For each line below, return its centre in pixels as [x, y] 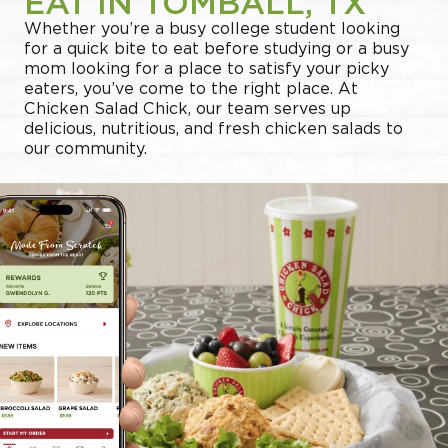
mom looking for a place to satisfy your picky [206, 69]
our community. [85, 149]
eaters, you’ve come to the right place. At [191, 89]
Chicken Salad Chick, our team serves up [187, 109]
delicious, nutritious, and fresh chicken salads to [213, 129]
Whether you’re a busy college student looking [212, 29]
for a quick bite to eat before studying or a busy [216, 49]
